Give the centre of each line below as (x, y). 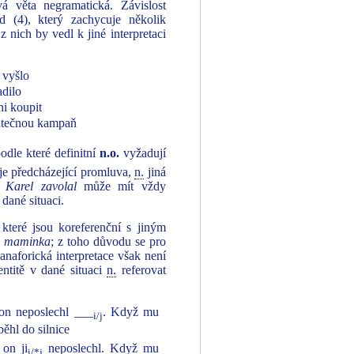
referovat (141, 270)
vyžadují (142, 153)
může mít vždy (121, 186)
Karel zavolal (41, 186)
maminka (28, 241)
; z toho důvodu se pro (108, 241)
